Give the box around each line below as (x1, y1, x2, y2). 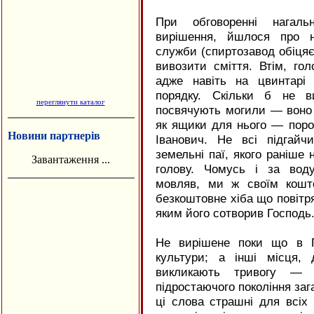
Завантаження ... (31, 153, 110, 165)
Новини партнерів (8, 130, 100, 142)
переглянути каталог (36, 97, 105, 106)
